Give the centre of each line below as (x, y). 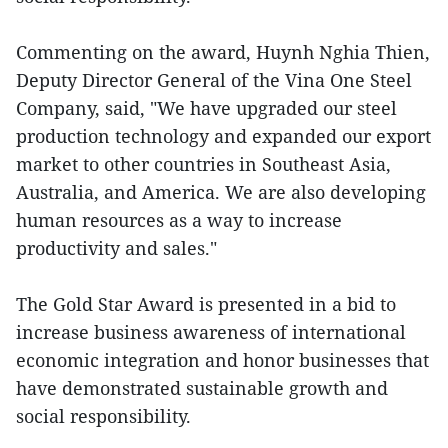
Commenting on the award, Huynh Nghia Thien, (223, 52)
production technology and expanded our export (223, 136)
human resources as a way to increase (179, 220)
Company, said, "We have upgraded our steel (206, 108)
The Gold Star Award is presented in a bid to (206, 304)
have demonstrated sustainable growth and (202, 388)
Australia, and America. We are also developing (221, 192)
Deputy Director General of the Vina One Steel (214, 80)
